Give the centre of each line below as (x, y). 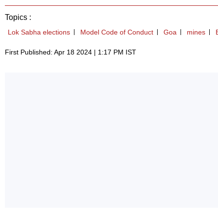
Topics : (18, 18)
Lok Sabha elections (39, 32)
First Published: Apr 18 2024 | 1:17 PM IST (71, 52)
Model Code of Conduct (117, 32)
